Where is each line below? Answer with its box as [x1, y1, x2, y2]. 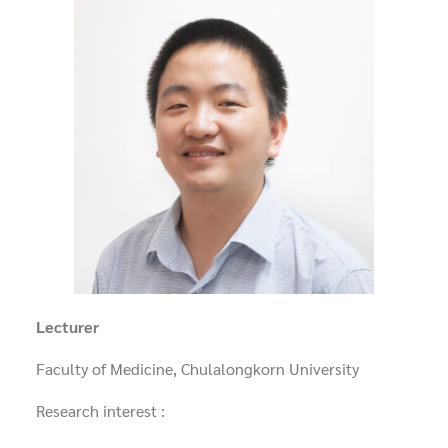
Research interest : [36, 400, 165, 422]
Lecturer [36, 316, 99, 338]
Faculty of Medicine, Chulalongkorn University [36, 358, 359, 380]
